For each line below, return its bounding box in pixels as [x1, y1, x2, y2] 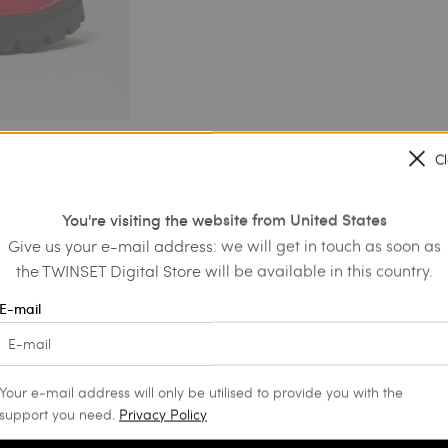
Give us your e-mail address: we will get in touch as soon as [7, 234, 441, 256]
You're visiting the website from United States [61, 209, 387, 231]
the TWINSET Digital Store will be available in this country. [15, 259, 433, 281]
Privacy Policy [119, 404, 207, 424]
